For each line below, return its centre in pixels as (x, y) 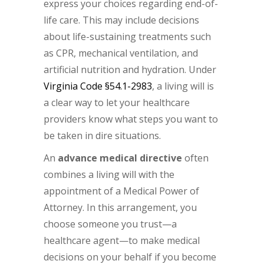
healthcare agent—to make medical (122, 241)
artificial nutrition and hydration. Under (130, 70)
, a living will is (183, 86)
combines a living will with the (109, 175)
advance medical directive (120, 158)
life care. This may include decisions (121, 20)
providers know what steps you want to (131, 119)
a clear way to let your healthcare (117, 103)
